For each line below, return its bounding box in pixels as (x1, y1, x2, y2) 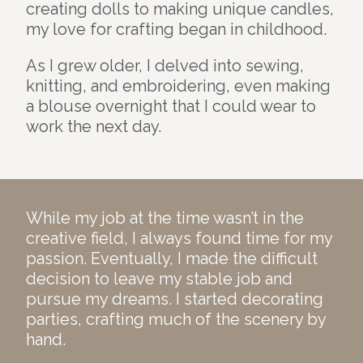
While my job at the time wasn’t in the (26, 208, 304, 228)
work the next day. (26, 117, 161, 137)
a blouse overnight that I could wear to (26, 96, 316, 117)
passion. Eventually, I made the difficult (26, 249, 318, 269)
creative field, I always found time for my (26, 228, 332, 249)
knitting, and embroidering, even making (26, 76, 331, 96)
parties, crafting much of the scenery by (26, 310, 326, 330)
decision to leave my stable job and (26, 269, 293, 289)
